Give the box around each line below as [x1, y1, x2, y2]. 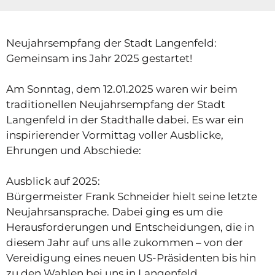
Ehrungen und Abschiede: [6, 144, 141, 157]
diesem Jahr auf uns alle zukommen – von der [6, 236, 243, 249]
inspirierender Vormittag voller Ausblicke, [6, 129, 223, 142]
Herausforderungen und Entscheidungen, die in [6, 221, 254, 234]
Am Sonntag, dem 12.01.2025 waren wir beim [6, 83, 238, 96]
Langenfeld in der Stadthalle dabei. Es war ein [6, 114, 244, 126]
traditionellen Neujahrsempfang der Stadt [6, 98, 225, 111]
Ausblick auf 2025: [6, 175, 100, 188]
